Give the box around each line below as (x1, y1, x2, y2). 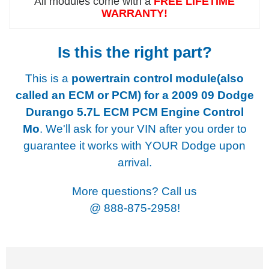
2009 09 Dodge (171, 88, 254, 101)
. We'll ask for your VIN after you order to (39, 122, 247, 135)
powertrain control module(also (71, 71, 244, 85)
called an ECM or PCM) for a (15, 88, 172, 101)
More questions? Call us (72, 184, 197, 198)
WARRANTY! (101, 7, 168, 19)
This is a (25, 71, 71, 85)
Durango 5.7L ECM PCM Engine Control (25, 105, 244, 118)
